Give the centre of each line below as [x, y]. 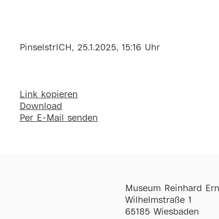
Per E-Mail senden [59, 118]
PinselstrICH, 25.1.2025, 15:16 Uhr [90, 48]
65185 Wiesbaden [162, 212]
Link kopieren [49, 95]
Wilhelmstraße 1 [158, 200]
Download [41, 106]
